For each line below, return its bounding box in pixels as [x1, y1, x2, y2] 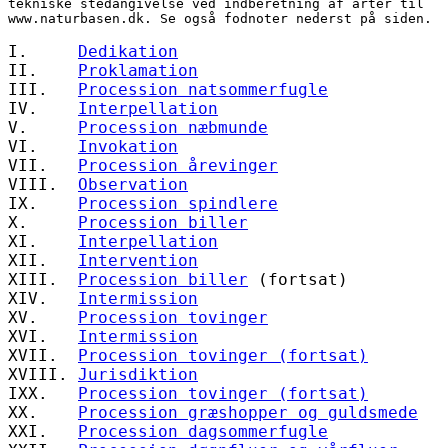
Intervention [78, 250, 198, 270]
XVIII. [8, 364, 78, 384]
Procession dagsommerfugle [78, 421, 328, 441]
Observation [78, 174, 188, 194]
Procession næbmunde [78, 117, 268, 137]
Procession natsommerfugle [78, 79, 328, 99]
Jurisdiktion [78, 364, 198, 384]
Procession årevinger [78, 155, 278, 175]
